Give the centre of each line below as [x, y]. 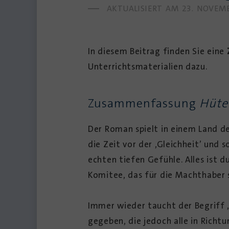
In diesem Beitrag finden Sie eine [157, 51]
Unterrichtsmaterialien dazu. [148, 66]
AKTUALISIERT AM [143, 8]
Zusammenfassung [144, 103]
